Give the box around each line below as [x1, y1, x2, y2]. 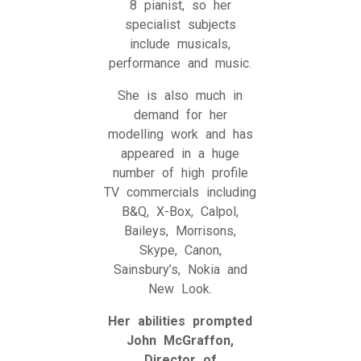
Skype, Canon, [139, 242, 222, 258]
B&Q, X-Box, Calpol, [122, 203, 239, 219]
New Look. [148, 280, 213, 297]
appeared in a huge [121, 145, 240, 161]
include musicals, [130, 35, 231, 52]
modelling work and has [107, 126, 253, 142]
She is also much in [118, 87, 243, 103]
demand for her [133, 106, 227, 122]
